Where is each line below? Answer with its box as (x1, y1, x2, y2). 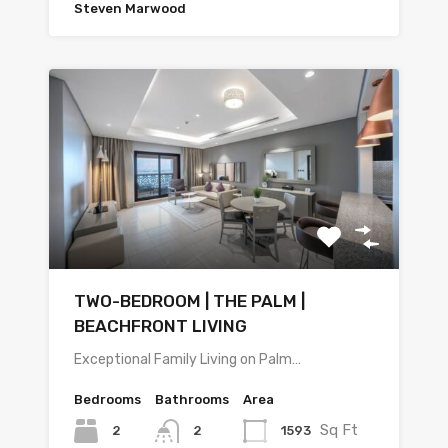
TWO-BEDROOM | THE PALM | (74, 291, 305, 312)
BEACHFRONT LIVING (74, 316, 247, 337)
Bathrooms (155, 392, 229, 408)
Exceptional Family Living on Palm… (74, 351, 301, 369)
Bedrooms (74, 392, 141, 408)
